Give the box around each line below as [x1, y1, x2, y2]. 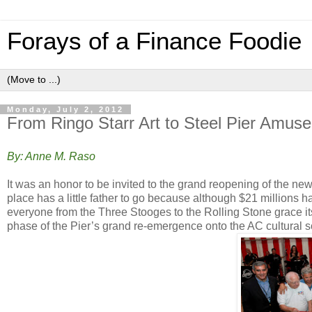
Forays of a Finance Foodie [7, 28, 302, 54]
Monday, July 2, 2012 [7, 105, 124, 114]
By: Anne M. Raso [7, 150, 98, 162]
